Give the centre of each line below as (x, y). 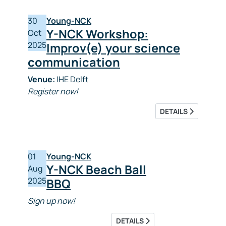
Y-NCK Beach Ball (96, 169)
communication (74, 62)
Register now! (53, 91)
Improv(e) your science (113, 48)
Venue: (41, 79)
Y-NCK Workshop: (97, 34)
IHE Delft (72, 79)
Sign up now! (51, 201)
